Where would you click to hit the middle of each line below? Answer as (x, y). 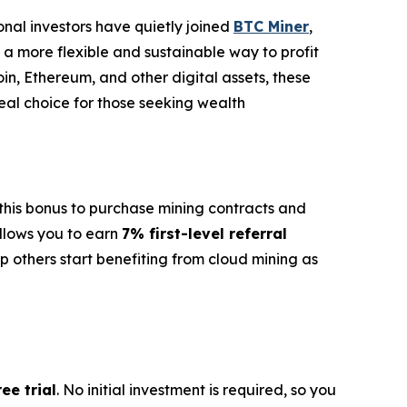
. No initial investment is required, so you (196, 390)
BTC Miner (271, 27)
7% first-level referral (204, 234)
